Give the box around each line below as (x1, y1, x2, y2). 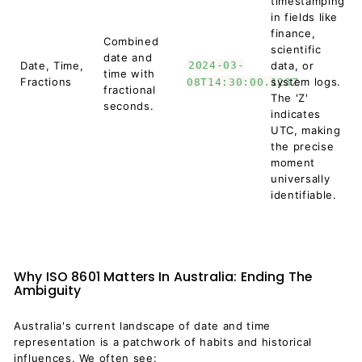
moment (271, 156, 315, 169)
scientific (271, 43, 322, 56)
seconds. (103, 99, 154, 112)
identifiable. (271, 188, 337, 201)
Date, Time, (20, 59, 84, 72)
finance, (271, 27, 316, 40)
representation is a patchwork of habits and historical (14, 335, 313, 348)
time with (103, 67, 155, 80)
